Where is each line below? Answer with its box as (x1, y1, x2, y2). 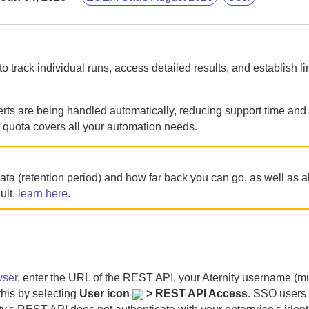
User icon (79, 288, 132, 299)
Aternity (202, 272, 239, 283)
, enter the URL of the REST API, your (17, 272, 202, 283)
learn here (18, 188, 68, 199)
